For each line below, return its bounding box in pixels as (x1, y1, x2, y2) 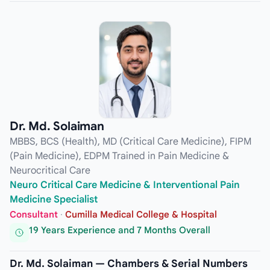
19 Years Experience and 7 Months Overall (29, 224, 210, 236)
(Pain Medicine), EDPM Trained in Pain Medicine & (10, 150, 229, 163)
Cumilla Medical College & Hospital (65, 209, 217, 221)
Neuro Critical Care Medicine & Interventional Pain (10, 179, 240, 192)
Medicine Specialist (10, 193, 98, 206)
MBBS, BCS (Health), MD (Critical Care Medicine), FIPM (10, 136, 251, 148)
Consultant (10, 209, 58, 221)
